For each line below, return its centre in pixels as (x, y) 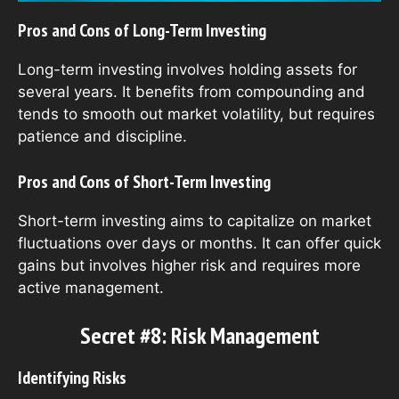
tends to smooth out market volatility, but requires (196, 114)
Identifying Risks (72, 378)
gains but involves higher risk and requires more (189, 265)
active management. (91, 287)
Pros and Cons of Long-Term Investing (142, 31)
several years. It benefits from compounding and (191, 92)
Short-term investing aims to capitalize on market (195, 220)
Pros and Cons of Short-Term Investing (144, 181)
